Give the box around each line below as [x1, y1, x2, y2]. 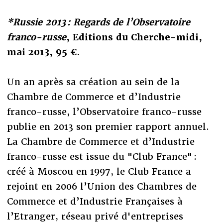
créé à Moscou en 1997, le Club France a [6, 165, 191, 177]
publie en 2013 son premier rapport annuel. [6, 120, 209, 132]
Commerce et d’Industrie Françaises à [6, 195, 183, 207]
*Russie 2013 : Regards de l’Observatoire [6, 16, 190, 28]
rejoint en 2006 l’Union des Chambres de [6, 180, 197, 192]
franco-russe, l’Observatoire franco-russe [6, 106, 202, 117]
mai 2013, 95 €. [6, 46, 80, 58]
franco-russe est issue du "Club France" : [6, 150, 197, 162]
